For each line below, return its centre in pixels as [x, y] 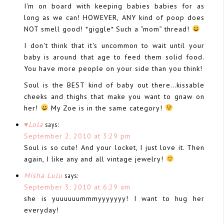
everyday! [41, 210]
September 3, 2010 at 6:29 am [77, 187]
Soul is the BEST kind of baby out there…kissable [114, 85]
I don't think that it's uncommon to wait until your [114, 45]
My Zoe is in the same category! [106, 108]
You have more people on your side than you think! [113, 68]
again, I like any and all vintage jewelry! [95, 159]
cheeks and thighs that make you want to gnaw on [114, 96]
